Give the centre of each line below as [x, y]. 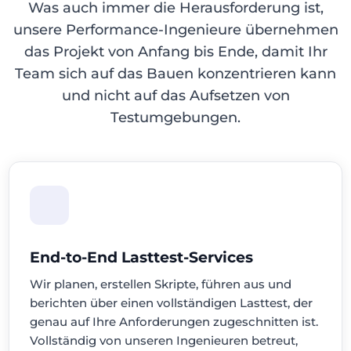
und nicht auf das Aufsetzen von [175, 96]
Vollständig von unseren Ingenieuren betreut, [164, 340]
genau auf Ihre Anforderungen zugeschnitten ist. [174, 322]
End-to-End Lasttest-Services [142, 257]
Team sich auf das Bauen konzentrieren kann [175, 74]
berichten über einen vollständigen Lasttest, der [172, 303]
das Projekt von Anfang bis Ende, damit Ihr [175, 52]
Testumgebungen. [175, 118]
